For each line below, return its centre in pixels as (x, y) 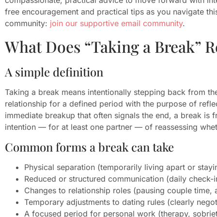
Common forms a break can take (89, 147)
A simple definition (54, 72)
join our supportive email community (116, 23)
